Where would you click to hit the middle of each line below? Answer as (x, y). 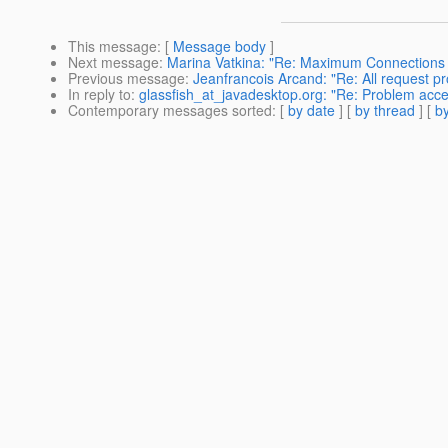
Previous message (126, 78)
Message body (219, 46)
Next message (113, 62)
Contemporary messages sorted (170, 110)
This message (112, 46)
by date (311, 110)
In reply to (99, 94)
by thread (385, 110)
